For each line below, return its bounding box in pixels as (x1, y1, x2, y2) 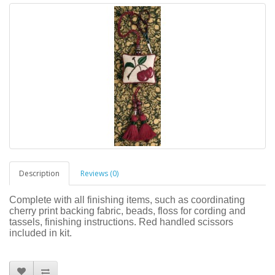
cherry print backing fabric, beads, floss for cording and (9, 206, 246, 216)
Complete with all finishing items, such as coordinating (9, 195, 245, 205)
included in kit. (9, 228, 72, 238)
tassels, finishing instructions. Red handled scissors (9, 217, 233, 227)
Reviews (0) (80, 168, 118, 179)
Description (19, 168, 60, 179)
